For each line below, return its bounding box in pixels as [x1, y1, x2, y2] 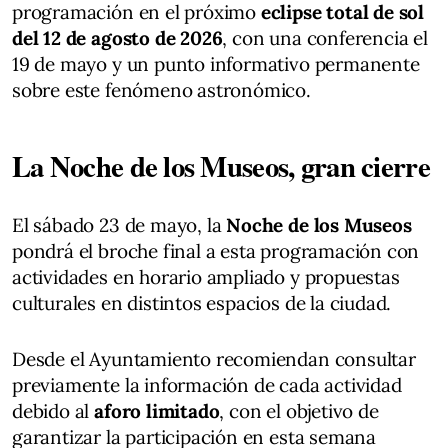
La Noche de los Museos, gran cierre [12, 144, 430, 187]
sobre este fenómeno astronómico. [12, 77, 311, 102]
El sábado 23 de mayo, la [12, 212, 227, 237]
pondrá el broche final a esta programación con [12, 238, 420, 263]
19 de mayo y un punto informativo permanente [12, 51, 420, 76]
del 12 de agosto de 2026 [12, 25, 223, 50]
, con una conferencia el [222, 25, 428, 50]
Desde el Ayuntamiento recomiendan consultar [12, 346, 416, 371]
